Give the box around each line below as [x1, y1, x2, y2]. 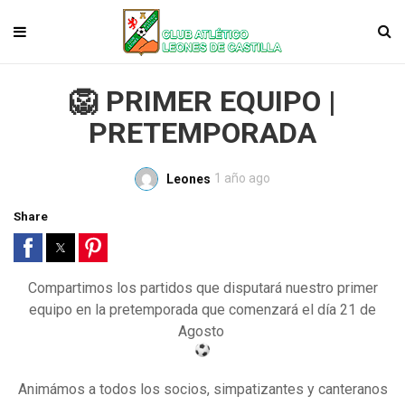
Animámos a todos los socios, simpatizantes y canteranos [17, 380, 388, 398]
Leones [166, 171, 211, 186]
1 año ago [214, 171, 270, 185]
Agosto [177, 322, 228, 340]
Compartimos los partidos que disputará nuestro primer [27, 278, 378, 297]
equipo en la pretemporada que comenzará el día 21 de [29, 300, 376, 318]
